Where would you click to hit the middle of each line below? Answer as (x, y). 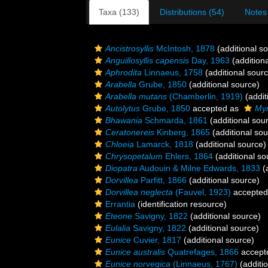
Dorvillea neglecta (139, 192)
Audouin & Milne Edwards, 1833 (199, 168)
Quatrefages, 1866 (202, 252)
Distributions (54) (192, 12)
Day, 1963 (209, 60)
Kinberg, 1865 (182, 132)
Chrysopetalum (134, 156)
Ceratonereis (130, 132)
